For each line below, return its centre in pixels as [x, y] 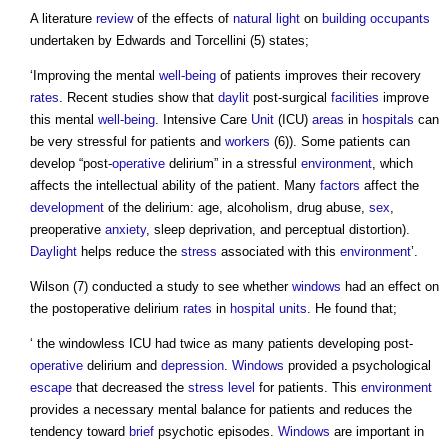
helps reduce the [129, 252]
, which [392, 164]
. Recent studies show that [138, 98]
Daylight [53, 252]
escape [51, 388]
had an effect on [390, 287]
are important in [377, 432]
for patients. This [308, 388]
